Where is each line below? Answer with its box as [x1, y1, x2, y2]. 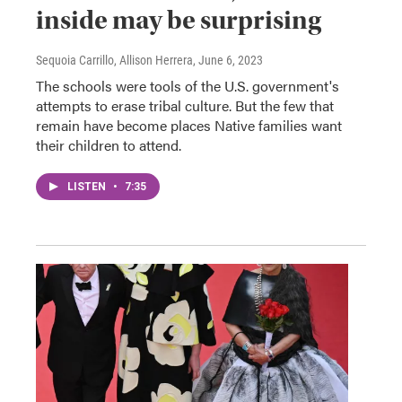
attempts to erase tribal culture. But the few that [36, 94, 334, 116]
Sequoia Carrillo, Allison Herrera [36, 52, 193, 67]
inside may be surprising [36, 4, 321, 36]
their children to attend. [36, 134, 181, 155]
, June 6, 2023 [193, 52, 263, 67]
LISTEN [67, 179, 109, 193]
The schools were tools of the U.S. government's [36, 74, 339, 96]
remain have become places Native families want [36, 114, 342, 135]
